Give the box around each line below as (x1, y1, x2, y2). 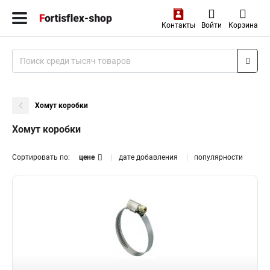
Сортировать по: (12, 153, 70, 162)
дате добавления (119, 153, 178, 162)
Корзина (228, 21, 258, 30)
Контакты (161, 21, 195, 30)
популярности (194, 153, 243, 162)
